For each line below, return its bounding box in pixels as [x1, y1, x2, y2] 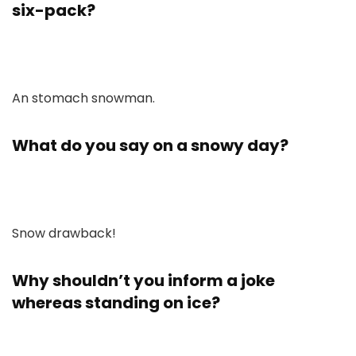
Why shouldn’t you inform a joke [12, 269, 275, 292]
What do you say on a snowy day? [12, 134, 288, 157]
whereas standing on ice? [12, 292, 220, 314]
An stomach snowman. [12, 89, 155, 107]
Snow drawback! [12, 224, 116, 242]
